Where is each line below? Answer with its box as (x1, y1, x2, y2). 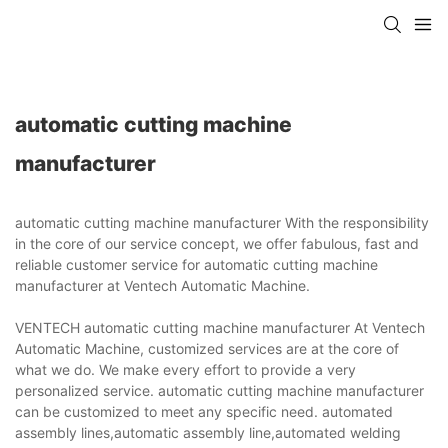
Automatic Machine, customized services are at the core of (15, 339, 399, 357)
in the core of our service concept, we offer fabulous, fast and (15, 234, 419, 252)
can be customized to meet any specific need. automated (15, 402, 393, 420)
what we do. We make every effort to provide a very (15, 360, 356, 378)
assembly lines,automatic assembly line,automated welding (15, 423, 401, 441)
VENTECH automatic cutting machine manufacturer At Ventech (15, 318, 425, 336)
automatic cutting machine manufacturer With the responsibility (15, 213, 429, 231)
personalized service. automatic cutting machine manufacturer (15, 381, 424, 399)
